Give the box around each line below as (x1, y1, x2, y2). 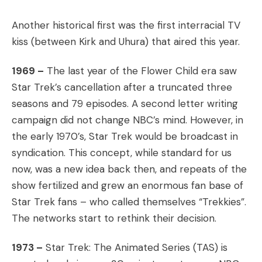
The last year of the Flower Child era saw (44, 64, 237, 77)
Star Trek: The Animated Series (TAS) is (43, 241, 227, 254)
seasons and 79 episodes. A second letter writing (12, 97, 238, 110)
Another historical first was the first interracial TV (12, 19, 240, 32)
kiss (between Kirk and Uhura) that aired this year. (12, 35, 240, 48)
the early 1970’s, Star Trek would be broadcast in (12, 130, 238, 143)
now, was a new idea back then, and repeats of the (12, 163, 247, 175)
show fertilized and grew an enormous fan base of (12, 179, 243, 192)
